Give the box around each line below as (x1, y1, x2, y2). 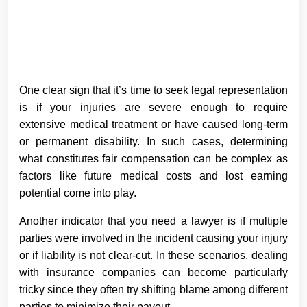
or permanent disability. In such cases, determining (19, 135, 288, 147)
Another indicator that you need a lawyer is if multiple (19, 214, 288, 227)
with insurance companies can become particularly (19, 266, 288, 278)
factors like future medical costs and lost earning (19, 169, 288, 182)
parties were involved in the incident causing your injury (19, 232, 288, 244)
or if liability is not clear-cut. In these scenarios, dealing (19, 249, 288, 261)
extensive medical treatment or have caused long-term (19, 118, 288, 130)
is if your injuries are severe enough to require (19, 101, 288, 113)
